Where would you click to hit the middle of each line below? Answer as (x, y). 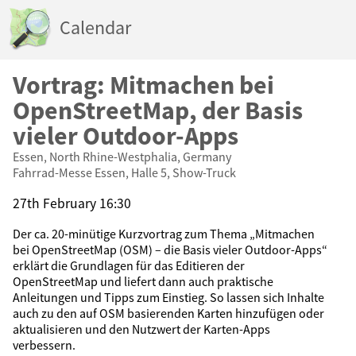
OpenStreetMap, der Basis (158, 110)
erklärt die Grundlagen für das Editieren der (129, 266)
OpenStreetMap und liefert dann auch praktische (143, 282)
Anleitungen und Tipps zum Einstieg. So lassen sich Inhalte (168, 298)
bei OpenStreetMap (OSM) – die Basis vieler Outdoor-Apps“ (170, 250)
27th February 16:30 (72, 203)
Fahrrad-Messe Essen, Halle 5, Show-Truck (124, 172)
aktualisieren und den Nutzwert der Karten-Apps (141, 329)
